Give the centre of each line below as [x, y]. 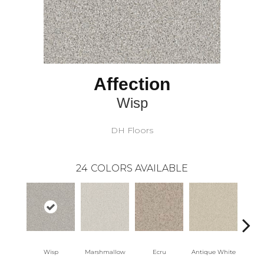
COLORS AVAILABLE [139, 169]
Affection [132, 84]
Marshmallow [105, 252]
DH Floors [132, 131]
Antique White [213, 252]
